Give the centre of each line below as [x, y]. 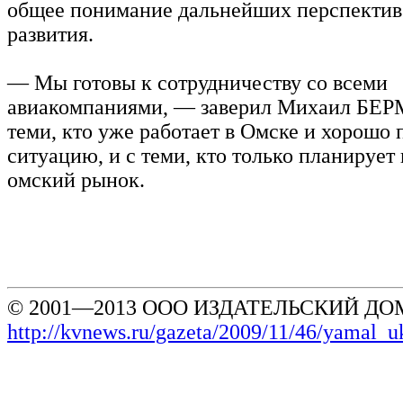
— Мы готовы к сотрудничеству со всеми [197, 82]
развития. [50, 34]
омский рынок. [76, 179]
